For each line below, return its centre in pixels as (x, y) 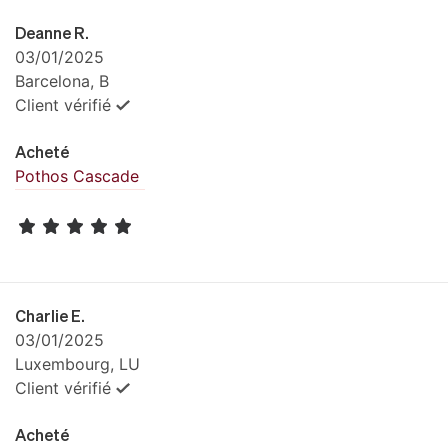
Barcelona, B (62, 80)
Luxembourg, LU (77, 364)
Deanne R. (52, 32)
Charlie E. (50, 316)
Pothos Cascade (77, 175)
